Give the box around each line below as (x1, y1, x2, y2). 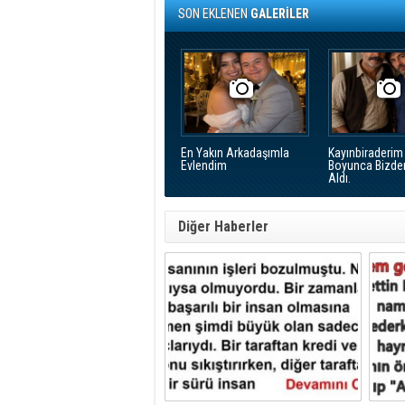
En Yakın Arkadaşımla (181, 146, 289, 160)
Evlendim (181, 158, 227, 173)
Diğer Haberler (178, 218, 268, 235)
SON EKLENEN (178, 6, 250, 21)
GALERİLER (250, 6, 309, 21)
